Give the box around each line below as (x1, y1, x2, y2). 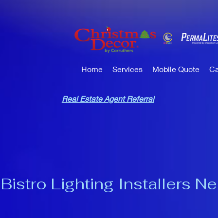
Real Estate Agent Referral (61, 94, 154, 103)
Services (112, 64, 143, 73)
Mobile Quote (152, 64, 200, 73)
